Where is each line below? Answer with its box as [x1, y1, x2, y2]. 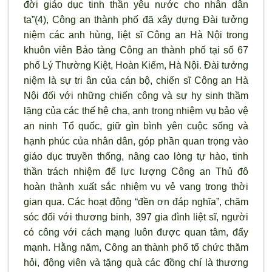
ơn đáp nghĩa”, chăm [157, 197, 248, 208]
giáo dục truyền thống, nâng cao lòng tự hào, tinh [24, 151, 248, 162]
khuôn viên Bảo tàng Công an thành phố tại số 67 [24, 45, 248, 56]
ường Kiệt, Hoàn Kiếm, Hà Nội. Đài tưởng [67, 60, 248, 71]
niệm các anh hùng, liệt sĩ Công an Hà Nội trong [24, 30, 248, 41]
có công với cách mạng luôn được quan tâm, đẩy [24, 227, 248, 238]
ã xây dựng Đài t [148, 15, 225, 25]
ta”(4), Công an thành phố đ [24, 15, 148, 25]
